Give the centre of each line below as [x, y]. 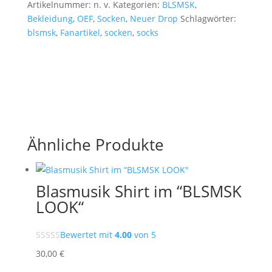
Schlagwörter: [208, 19]
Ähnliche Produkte [95, 145]
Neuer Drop [154, 19]
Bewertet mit [87, 235]
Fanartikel [80, 33]
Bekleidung [50, 19]
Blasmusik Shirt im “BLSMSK [138, 192]
